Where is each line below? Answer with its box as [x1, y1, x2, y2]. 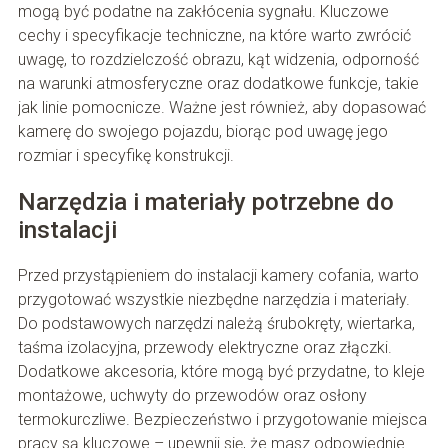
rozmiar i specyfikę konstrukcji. [17, 146, 234, 166]
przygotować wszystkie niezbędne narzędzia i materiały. [17, 290, 410, 310]
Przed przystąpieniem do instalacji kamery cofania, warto [17, 266, 419, 286]
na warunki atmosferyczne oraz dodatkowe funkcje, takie [17, 74, 419, 94]
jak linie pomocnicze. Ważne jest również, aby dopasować [17, 98, 426, 118]
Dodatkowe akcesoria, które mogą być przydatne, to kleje [17, 362, 425, 382]
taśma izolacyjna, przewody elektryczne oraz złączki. [17, 338, 392, 358]
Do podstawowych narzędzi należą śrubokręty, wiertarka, [17, 314, 415, 334]
